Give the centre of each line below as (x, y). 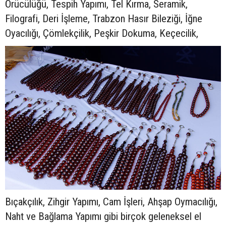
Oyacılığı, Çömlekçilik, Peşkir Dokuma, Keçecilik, (102, 33)
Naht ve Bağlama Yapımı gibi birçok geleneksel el (103, 216)
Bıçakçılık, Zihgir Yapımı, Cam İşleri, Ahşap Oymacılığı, (111, 202)
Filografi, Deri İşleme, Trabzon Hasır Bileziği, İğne (104, 18)
